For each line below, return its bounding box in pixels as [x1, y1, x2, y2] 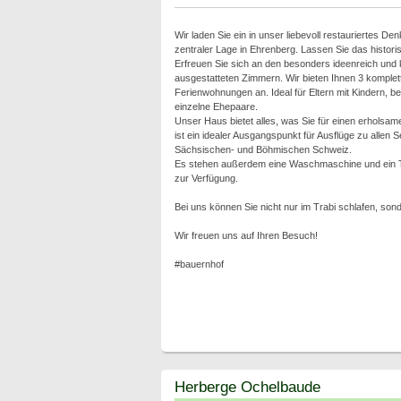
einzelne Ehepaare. [174, 101, 258, 112]
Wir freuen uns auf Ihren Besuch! [174, 230, 318, 241]
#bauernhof [174, 259, 224, 269]
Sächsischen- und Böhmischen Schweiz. [174, 144, 352, 155]
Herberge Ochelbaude [174, 378, 320, 396]
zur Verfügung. [174, 173, 238, 183]
